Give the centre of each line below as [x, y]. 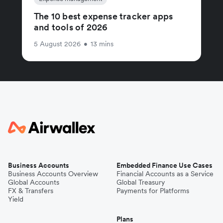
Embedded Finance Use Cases [165, 165]
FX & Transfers [31, 190]
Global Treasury [141, 182]
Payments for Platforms [153, 190]
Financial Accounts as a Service [165, 173]
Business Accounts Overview [53, 173]
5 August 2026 [57, 44]
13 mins [102, 44]
